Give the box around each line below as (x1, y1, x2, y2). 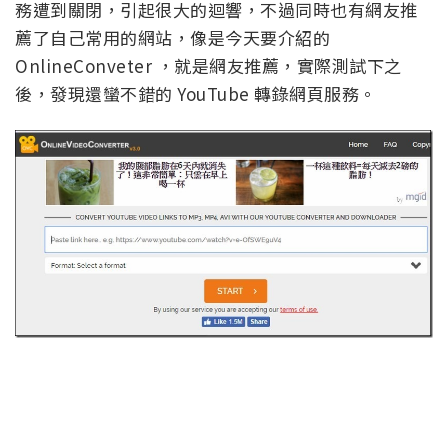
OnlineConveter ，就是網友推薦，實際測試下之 (15, 53, 402, 79)
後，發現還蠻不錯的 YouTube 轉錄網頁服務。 (15, 81, 377, 107)
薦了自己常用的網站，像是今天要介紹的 (15, 25, 330, 51)
